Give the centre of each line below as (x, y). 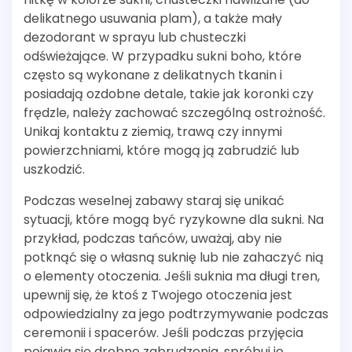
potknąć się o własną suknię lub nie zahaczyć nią (174, 257)
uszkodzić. (54, 169)
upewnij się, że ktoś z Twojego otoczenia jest (158, 295)
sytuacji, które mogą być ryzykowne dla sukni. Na (174, 219)
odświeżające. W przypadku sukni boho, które (163, 56)
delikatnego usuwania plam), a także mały (153, 18)
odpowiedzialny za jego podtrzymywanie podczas (176, 313)
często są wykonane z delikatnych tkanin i (153, 75)
